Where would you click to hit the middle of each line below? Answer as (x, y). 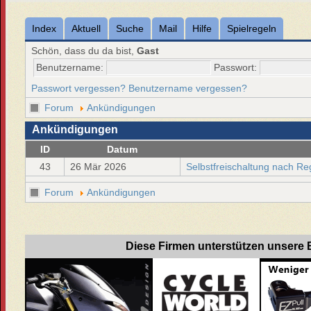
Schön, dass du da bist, (84, 51)
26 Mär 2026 (99, 167)
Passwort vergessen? (79, 88)
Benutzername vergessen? (188, 88)
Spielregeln (252, 28)
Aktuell (86, 28)
